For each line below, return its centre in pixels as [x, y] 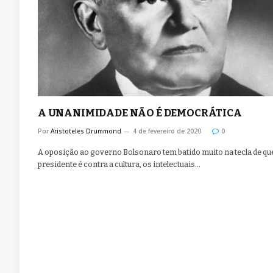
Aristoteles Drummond [86, 131]
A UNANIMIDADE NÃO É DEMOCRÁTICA [140, 113]
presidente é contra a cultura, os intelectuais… [119, 165]
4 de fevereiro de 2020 [167, 131]
